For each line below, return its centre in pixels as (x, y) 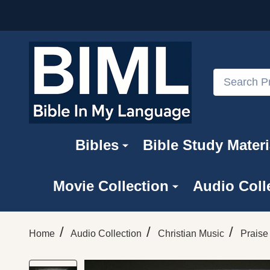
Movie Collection (111, 186)
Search (229, 76)
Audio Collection (106, 233)
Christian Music (191, 233)
